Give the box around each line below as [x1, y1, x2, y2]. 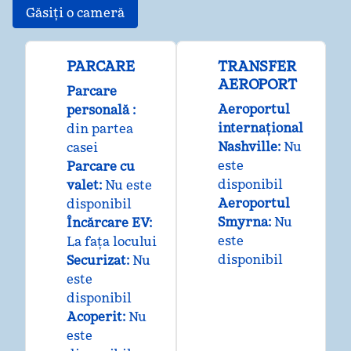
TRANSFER [218, 57, 296, 75]
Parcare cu [67, 158, 135, 174]
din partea [67, 121, 133, 136]
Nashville [218, 139, 277, 154]
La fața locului [67, 233, 157, 249]
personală [67, 102, 132, 118]
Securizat [67, 252, 126, 268]
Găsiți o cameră [26, 5, 125, 20]
